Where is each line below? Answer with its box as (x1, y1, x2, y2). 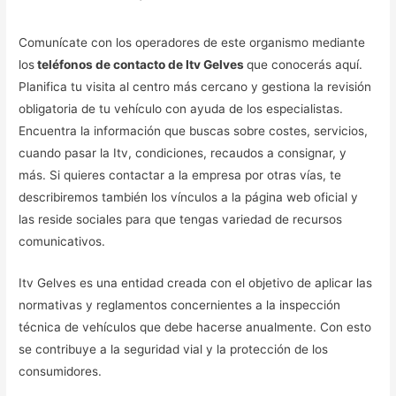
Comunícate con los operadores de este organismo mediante (19, 34, 366, 49)
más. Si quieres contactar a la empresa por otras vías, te (19, 167, 342, 182)
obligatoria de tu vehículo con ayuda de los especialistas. (19, 101, 344, 116)
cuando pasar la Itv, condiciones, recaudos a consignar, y (19, 145, 347, 160)
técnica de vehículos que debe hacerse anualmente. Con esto (19, 319, 372, 334)
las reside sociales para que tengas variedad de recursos (19, 211, 343, 226)
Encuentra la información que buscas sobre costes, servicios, (19, 123, 369, 138)
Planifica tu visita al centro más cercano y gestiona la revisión (19, 79, 372, 94)
